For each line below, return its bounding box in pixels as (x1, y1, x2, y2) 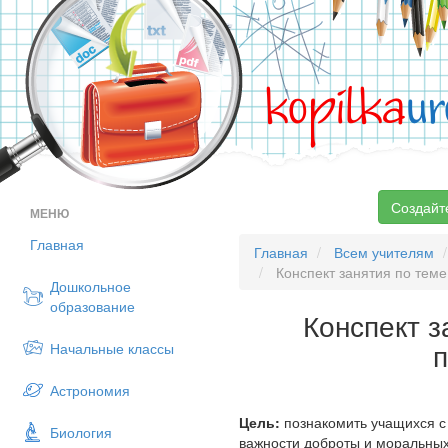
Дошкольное (50, 276, 131, 296)
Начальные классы (50, 338, 174, 358)
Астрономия (50, 380, 130, 400)
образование (50, 296, 135, 316)
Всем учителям (334, 242, 434, 262)
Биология (50, 422, 112, 442)
